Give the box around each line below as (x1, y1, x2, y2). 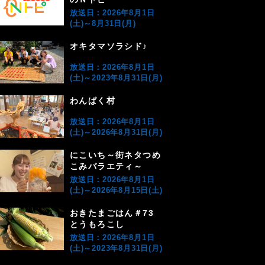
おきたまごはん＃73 (70, 208, 154, 218)
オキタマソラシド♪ (70, 41, 148, 51)
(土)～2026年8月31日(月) (70, 128, 163, 137)
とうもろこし (70, 219, 125, 229)
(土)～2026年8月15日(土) (70, 186, 163, 195)
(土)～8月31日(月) (70, 19, 136, 28)
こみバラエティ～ (70, 161, 143, 171)
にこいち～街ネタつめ (70, 150, 161, 160)
